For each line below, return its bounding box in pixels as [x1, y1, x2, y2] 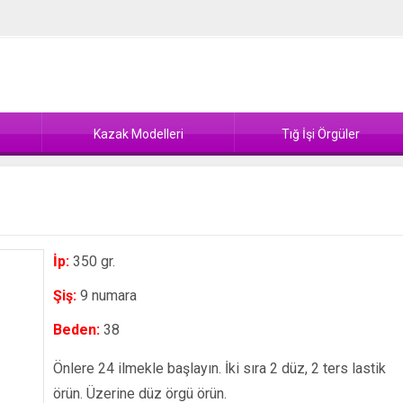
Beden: [52, 321, 100, 338]
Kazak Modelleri [93, 127, 184, 141]
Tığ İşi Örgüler [281, 127, 360, 141]
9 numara [76, 287, 137, 304]
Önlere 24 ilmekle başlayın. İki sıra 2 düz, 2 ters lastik [52, 360, 386, 377]
